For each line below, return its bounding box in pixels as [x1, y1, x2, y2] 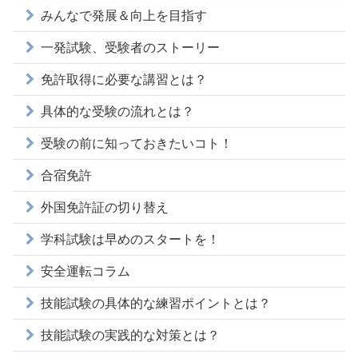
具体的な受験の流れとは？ [41, 104, 194, 118]
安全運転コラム [41, 264, 130, 278]
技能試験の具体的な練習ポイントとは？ [41, 296, 271, 310]
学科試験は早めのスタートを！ [41, 232, 220, 246]
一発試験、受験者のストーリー [41, 40, 220, 54]
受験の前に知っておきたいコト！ [41, 136, 233, 150]
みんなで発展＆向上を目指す [41, 8, 207, 22]
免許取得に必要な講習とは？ [41, 72, 207, 86]
